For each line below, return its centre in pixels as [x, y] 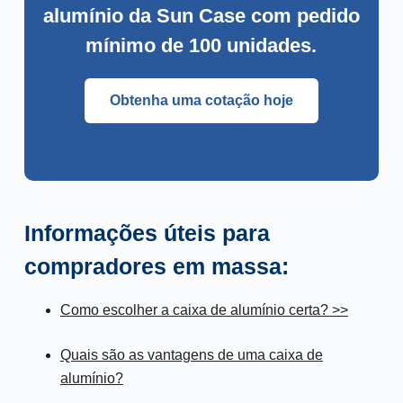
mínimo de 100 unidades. [201, 45]
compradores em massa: [156, 266]
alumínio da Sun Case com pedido [201, 15]
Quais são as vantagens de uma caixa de [191, 355]
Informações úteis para [147, 233]
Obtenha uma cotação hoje [201, 100]
